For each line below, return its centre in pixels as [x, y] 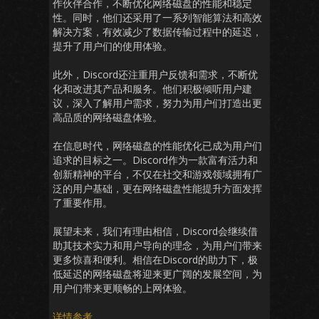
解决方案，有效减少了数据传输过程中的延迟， [157, 32]
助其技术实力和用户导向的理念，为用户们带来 [157, 245]
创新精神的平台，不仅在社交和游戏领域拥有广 [157, 174]
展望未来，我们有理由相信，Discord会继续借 [155, 231]
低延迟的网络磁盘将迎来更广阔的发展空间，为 [157, 274]
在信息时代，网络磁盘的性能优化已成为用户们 [157, 146]
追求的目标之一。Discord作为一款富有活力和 [155, 160]
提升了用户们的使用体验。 [113, 46]
